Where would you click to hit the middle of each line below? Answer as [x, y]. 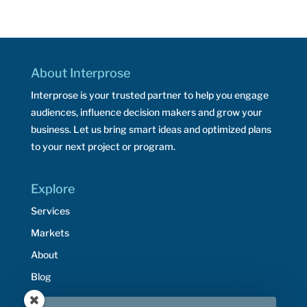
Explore [52, 188]
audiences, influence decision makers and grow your [146, 112]
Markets [50, 232]
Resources [54, 298]
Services [50, 210]
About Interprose [80, 73]
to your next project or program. [103, 146]
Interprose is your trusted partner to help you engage [149, 95]
